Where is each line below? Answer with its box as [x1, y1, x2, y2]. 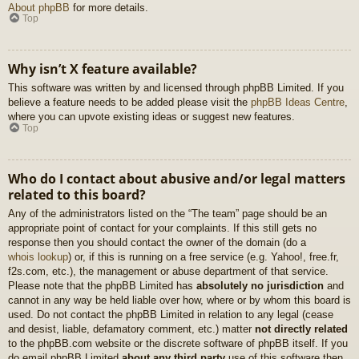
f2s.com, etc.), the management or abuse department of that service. [8, 264, 329, 277]
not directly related [255, 322, 348, 335]
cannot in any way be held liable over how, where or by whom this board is [8, 293, 351, 306]
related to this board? [8, 185, 146, 204]
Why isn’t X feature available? [8, 60, 197, 79]
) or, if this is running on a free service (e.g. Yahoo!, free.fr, [68, 250, 339, 263]
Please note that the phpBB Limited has [8, 279, 196, 292]
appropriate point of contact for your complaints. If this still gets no [8, 221, 317, 234]
